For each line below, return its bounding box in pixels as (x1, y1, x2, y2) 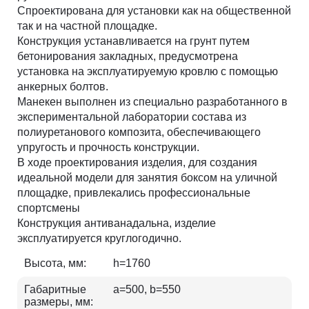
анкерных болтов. (17, 81, 108, 92)
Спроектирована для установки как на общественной (17, 5, 291, 17)
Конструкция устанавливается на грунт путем (17, 35, 250, 47)
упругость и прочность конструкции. (17, 141, 199, 153)
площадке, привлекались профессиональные (17, 187, 250, 199)
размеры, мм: (24, 296, 93, 308)
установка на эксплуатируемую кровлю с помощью (17, 66, 278, 77)
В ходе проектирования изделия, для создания (17, 157, 257, 168)
